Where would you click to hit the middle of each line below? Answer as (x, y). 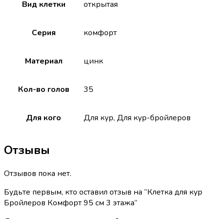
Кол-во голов (44, 89)
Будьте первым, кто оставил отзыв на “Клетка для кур (103, 192)
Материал (44, 61)
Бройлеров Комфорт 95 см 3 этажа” (71, 203)
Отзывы (27, 150)
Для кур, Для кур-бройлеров (137, 118)
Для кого (44, 118)
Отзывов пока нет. (38, 173)
